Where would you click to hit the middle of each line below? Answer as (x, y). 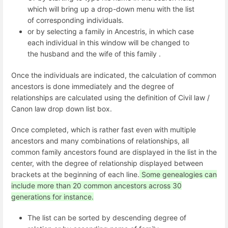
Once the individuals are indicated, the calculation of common (114, 75)
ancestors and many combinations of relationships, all (100, 140)
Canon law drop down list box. (62, 108)
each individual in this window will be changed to (108, 43)
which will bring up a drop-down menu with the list (111, 9)
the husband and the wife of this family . (94, 54)
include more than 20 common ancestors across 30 (96, 185)
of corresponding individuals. (76, 20)
